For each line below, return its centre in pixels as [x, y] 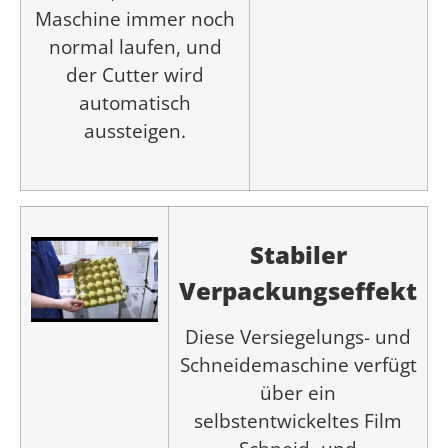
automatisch [135, 103]
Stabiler [298, 254]
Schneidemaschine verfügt [298, 365]
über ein [298, 393]
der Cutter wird [135, 75]
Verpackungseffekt [298, 290]
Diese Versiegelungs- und [298, 337]
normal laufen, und [135, 47]
